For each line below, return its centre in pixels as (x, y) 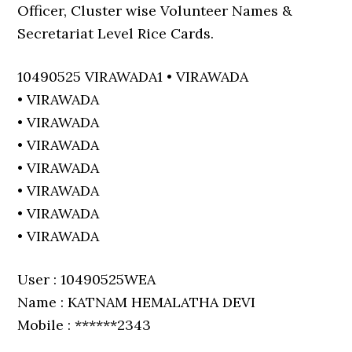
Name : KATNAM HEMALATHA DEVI (137, 302)
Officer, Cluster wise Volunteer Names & (155, 11)
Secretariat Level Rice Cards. (116, 33)
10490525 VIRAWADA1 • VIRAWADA (133, 77)
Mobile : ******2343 (84, 325)
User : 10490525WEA (87, 279)
